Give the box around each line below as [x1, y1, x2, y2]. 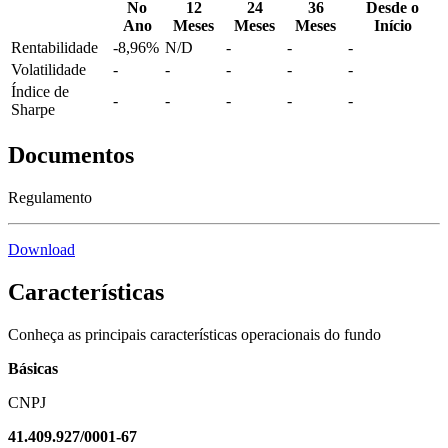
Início [373, 17, 412, 35]
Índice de [11, 83, 69, 101]
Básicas [8, 359, 58, 377]
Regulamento [8, 189, 92, 207]
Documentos [8, 142, 134, 169]
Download [8, 241, 75, 259]
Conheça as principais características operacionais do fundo [8, 325, 381, 343]
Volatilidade [11, 61, 86, 79]
